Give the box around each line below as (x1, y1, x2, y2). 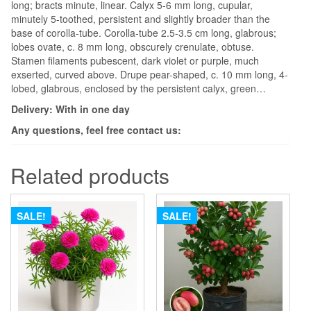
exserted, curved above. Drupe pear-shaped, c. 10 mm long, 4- (11, 67, 288, 81)
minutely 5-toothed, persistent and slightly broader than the (11, 11, 270, 26)
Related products (10, 160, 169, 190)
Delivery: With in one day (11, 101, 130, 116)
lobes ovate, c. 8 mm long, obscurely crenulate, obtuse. (11, 39, 254, 53)
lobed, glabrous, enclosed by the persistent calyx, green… (11, 81, 266, 95)
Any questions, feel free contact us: (11, 122, 181, 137)
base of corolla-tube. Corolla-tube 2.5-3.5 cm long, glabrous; (11, 25, 276, 40)
